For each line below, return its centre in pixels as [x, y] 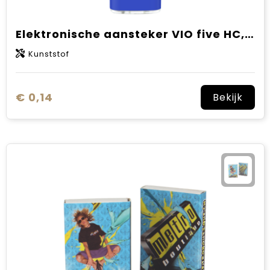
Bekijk [228, 97]
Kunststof [49, 54]
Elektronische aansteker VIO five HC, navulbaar [249, 34]
